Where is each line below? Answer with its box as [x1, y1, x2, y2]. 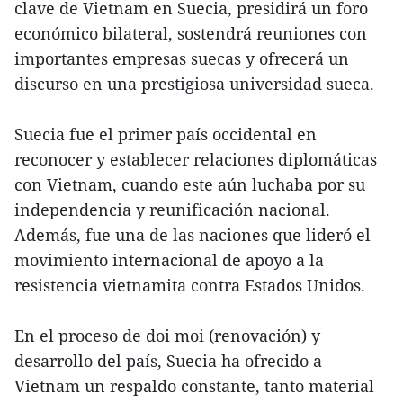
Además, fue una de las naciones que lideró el [14, 224, 371, 246]
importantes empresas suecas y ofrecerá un [14, 48, 349, 70]
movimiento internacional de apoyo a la [14, 249, 324, 272]
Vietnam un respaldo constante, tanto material [14, 375, 374, 398]
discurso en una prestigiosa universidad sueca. [14, 73, 374, 95]
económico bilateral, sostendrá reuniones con [14, 22, 367, 45]
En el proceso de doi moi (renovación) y [14, 325, 320, 347]
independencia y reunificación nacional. [14, 199, 330, 221]
